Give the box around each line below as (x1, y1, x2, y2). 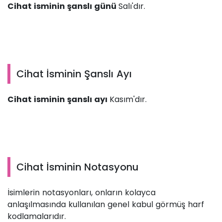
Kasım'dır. (110, 94, 147, 106)
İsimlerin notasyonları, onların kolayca (7, 187, 156, 199)
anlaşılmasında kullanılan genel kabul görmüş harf (7, 199, 204, 211)
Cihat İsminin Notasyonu (16, 160, 139, 174)
